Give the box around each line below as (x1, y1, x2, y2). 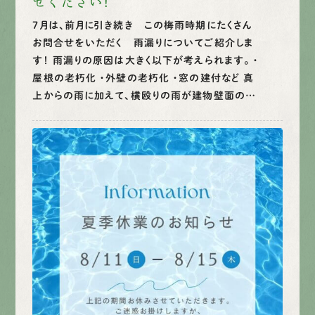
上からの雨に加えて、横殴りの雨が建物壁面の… (32, 91, 257, 101)
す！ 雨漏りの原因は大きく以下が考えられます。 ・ (32, 56, 259, 66)
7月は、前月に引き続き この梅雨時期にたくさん (32, 20, 253, 31)
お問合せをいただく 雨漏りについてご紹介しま (32, 38, 254, 49)
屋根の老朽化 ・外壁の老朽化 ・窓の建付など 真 (32, 73, 255, 84)
